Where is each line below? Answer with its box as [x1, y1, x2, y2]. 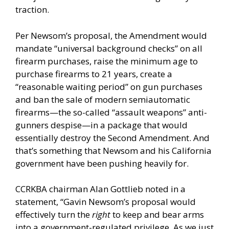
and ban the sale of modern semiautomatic [15, 93, 190, 105]
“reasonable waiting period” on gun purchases [15, 80, 202, 93]
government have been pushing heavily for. [15, 157, 189, 169]
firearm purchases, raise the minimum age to [15, 55, 198, 67]
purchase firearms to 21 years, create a [15, 67, 172, 80]
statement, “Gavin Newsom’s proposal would [15, 196, 196, 208]
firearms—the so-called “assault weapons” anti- [15, 106, 207, 118]
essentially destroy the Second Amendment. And [15, 131, 210, 144]
